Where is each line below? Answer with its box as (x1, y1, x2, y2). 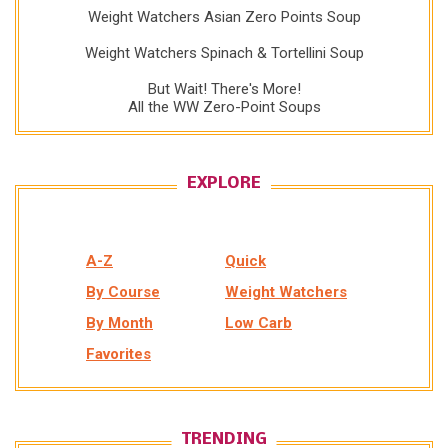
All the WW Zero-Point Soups (127, 98, 321, 117)
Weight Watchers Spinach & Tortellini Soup (84, 44, 364, 63)
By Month (86, 314, 153, 333)
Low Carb (225, 314, 292, 333)
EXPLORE (187, 175, 261, 193)
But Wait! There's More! (147, 80, 301, 99)
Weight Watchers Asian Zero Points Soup (87, 8, 361, 27)
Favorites (86, 345, 151, 364)
